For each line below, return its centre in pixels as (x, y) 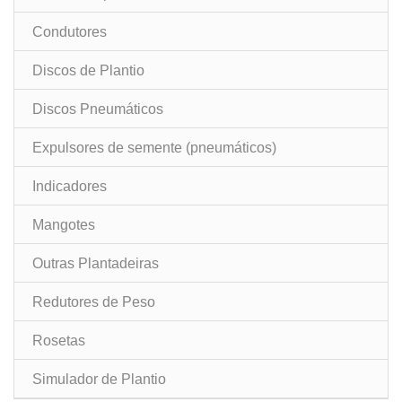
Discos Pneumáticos (98, 109)
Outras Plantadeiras (96, 263)
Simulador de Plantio (99, 379)
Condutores (70, 32)
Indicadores (70, 186)
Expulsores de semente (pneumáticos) (154, 148)
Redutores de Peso (94, 302)
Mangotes (64, 225)
